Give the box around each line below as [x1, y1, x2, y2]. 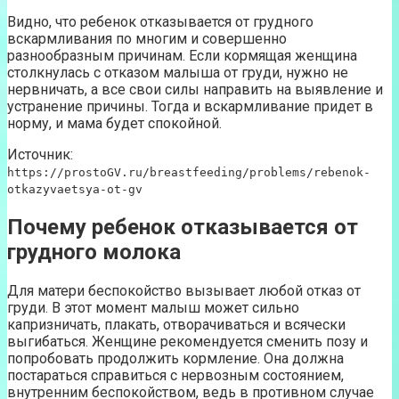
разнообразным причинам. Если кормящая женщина [7, 46, 357, 64]
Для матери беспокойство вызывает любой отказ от [7, 281, 361, 299]
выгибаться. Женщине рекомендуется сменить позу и [7, 332, 368, 350]
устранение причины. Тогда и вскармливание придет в [7, 97, 373, 115]
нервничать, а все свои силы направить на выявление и [7, 80, 383, 98]
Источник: [7, 145, 73, 163]
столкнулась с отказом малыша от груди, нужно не [7, 63, 348, 81]
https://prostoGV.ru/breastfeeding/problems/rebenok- [7, 165, 370, 179]
